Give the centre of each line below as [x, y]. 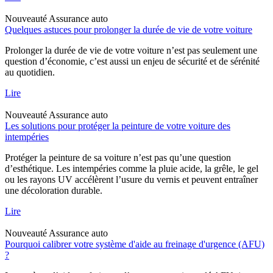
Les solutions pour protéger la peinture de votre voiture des [118, 126]
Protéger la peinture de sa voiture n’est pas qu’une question [118, 157]
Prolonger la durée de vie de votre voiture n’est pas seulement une [131, 50]
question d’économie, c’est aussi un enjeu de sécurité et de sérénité [132, 61]
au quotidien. [30, 72]
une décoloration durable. [54, 190]
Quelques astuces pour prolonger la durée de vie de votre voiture [129, 29]
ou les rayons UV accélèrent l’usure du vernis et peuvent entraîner [131, 179]
